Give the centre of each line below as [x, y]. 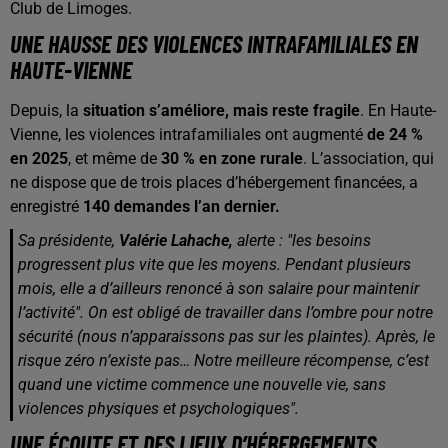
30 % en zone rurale [232, 158]
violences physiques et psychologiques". [158, 408]
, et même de [114, 158]
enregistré [46, 206]
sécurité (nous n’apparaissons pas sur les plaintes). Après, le [226, 336]
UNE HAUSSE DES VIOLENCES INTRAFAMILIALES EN [214, 43]
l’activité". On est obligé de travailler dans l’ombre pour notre [225, 312]
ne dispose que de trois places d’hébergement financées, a [214, 182]
